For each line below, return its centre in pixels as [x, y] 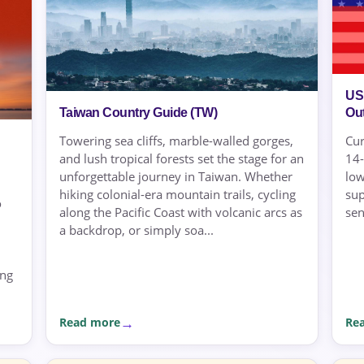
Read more [89, 323]
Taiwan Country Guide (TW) [138, 113]
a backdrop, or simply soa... [136, 230]
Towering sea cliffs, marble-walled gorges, [176, 141]
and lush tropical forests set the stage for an [181, 159]
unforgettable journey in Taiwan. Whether [175, 177]
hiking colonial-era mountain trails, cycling [177, 195]
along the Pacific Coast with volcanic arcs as [180, 212]
